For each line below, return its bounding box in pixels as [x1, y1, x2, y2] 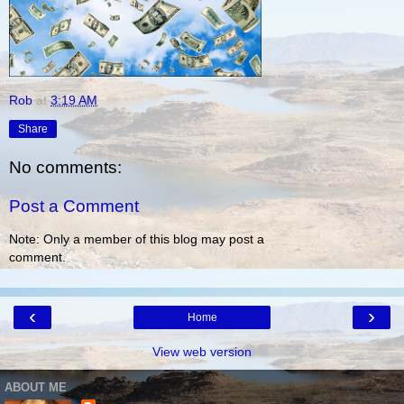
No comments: [9, 157, 122, 177]
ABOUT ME [5, 380, 67, 394]
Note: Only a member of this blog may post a [9, 231, 264, 246]
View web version [152, 344, 252, 360]
